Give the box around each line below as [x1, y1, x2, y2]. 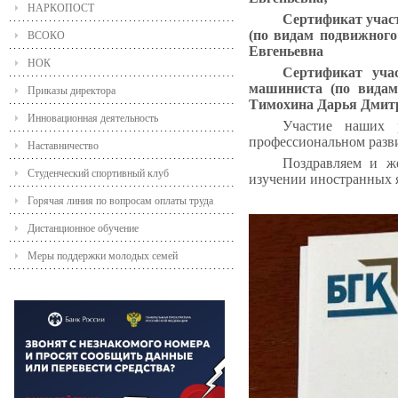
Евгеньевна [248, 44, 323, 60]
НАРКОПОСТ [28, 2, 94, 15]
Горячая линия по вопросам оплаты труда [28, 195, 213, 208]
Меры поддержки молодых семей [28, 250, 178, 263]
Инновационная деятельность [28, 112, 158, 125]
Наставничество [28, 139, 99, 153]
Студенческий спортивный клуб [28, 167, 169, 180]
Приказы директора [28, 84, 115, 98]
